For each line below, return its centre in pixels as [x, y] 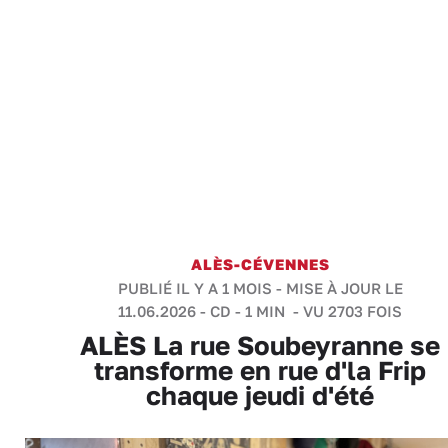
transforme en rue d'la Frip [260, 370]
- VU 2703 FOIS [345, 311]
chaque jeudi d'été [260, 395]
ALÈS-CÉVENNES [260, 264]
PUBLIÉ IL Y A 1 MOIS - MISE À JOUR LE [260, 288]
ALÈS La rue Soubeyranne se [260, 345]
